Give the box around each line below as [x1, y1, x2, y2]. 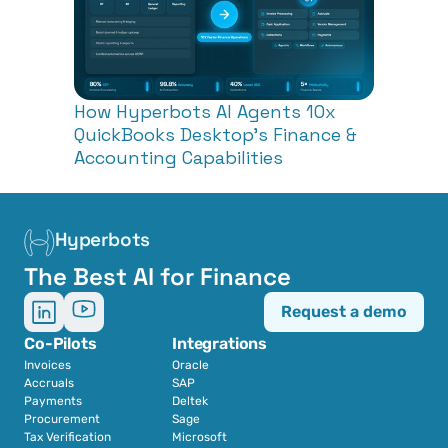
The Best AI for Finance [24, 260, 291, 292]
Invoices [24, 357, 71, 372]
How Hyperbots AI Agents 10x [74, 99, 336, 123]
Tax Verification [24, 429, 111, 444]
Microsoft [172, 429, 227, 444]
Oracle [172, 357, 209, 372]
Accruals [24, 375, 74, 390]
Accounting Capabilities [74, 145, 283, 169]
